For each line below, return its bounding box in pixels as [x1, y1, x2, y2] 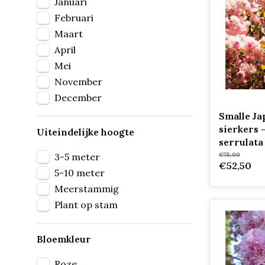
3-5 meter [54, 151, 100, 163]
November [54, 76, 102, 88]
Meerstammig [54, 183, 119, 195]
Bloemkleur [37, 233, 91, 245]
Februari [54, 12, 93, 24]
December [54, 92, 102, 104]
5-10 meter [54, 167, 105, 179]
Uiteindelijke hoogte [37, 126, 134, 138]
